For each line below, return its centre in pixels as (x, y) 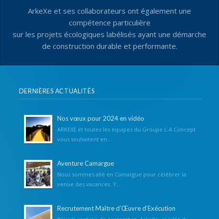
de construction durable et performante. (109, 46)
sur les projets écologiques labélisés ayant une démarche (109, 34)
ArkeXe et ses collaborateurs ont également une (109, 11)
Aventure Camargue (85, 163)
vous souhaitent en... (84, 139)
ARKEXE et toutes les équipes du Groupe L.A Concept (126, 129)
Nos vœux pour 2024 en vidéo (100, 118)
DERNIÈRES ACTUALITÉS (57, 91)
